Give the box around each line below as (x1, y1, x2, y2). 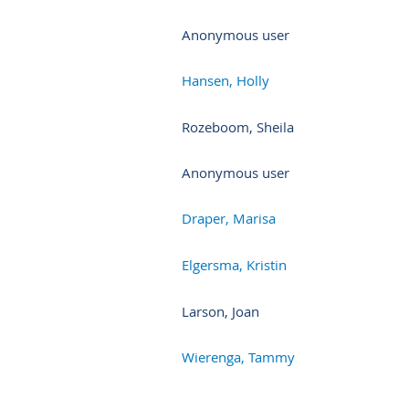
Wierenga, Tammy (182, 347, 295, 366)
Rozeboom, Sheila (182, 117, 294, 136)
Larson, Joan (182, 301, 259, 320)
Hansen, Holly (182, 70, 269, 89)
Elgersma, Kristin (182, 255, 287, 274)
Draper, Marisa (182, 208, 276, 227)
